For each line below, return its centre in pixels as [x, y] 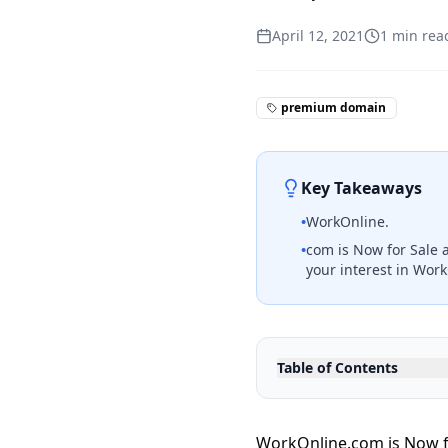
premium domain [333, 107]
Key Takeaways [361, 188]
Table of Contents [337, 367]
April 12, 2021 [318, 35]
